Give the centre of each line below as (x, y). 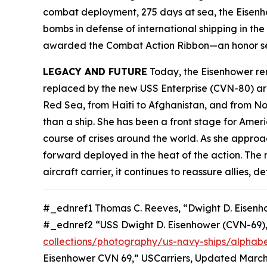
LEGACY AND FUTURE (95, 72)
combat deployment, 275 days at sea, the (139, 12)
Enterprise (184, 88)
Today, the (174, 72)
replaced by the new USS (102, 88)
